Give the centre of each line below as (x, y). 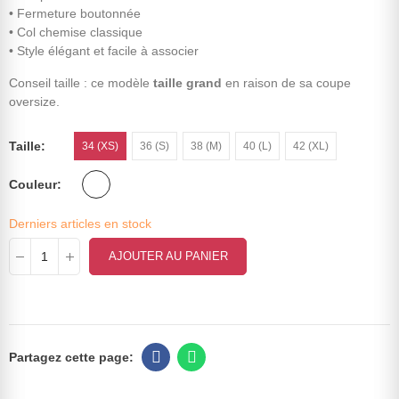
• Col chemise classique (76, 33)
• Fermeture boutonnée (75, 14)
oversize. (34, 102)
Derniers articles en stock (80, 224)
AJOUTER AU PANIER (168, 256)
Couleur (33, 185)
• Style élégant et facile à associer (104, 51)
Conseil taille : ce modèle (81, 83)
